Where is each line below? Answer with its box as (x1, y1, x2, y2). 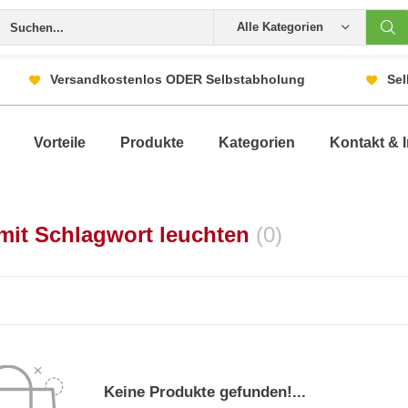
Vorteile (34, 135, 86, 150)
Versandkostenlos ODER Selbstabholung (50, 72, 305, 87)
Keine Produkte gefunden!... (104, 383, 306, 401)
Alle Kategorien (237, 20, 323, 34)
